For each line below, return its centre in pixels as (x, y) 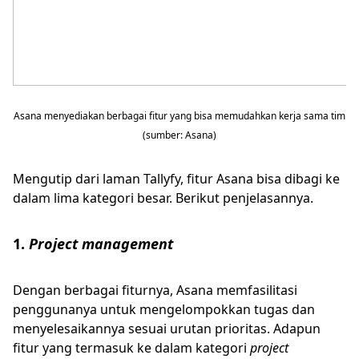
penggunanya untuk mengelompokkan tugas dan (164, 309)
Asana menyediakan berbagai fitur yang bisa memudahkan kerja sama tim (179, 115)
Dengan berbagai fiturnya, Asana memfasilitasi (155, 290)
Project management (101, 243)
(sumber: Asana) (179, 135)
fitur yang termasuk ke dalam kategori (131, 347)
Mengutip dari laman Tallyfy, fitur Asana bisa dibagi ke (176, 178)
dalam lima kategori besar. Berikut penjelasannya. (163, 198)
